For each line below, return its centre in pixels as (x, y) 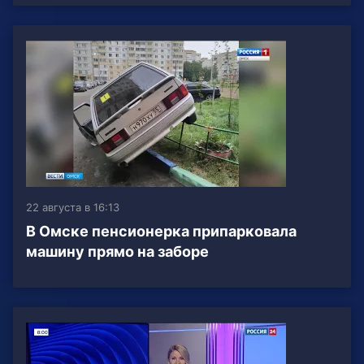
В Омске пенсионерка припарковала (161, 232)
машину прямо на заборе (117, 252)
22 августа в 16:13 (73, 208)
